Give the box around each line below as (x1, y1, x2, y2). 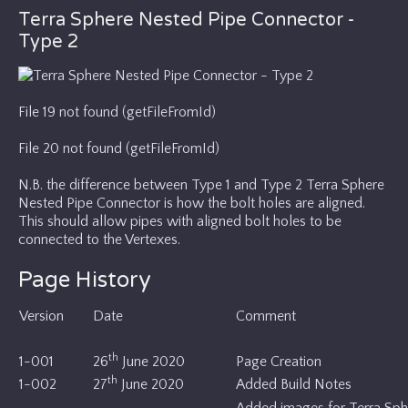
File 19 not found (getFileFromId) (18, 103, 216, 120)
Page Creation (236, 352, 321, 370)
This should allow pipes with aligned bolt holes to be (18, 212, 342, 229)
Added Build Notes (236, 375, 352, 393)
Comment (236, 307, 296, 324)
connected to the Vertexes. (18, 230, 180, 248)
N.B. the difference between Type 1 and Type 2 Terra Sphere (18, 176, 384, 193)
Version (19, 307, 64, 324)
